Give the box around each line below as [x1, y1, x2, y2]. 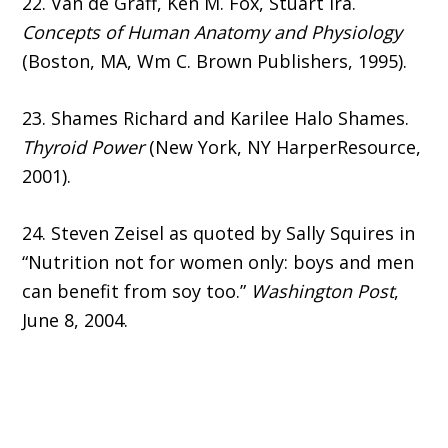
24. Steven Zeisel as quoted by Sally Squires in [22, 221, 416, 246]
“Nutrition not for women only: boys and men [22, 250, 415, 275]
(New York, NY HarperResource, [144, 135, 422, 160]
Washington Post [251, 279, 395, 304]
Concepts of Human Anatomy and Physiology [22, 20, 403, 45]
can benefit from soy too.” [22, 279, 252, 304]
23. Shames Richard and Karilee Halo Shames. [22, 106, 410, 131]
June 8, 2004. [22, 308, 129, 333]
